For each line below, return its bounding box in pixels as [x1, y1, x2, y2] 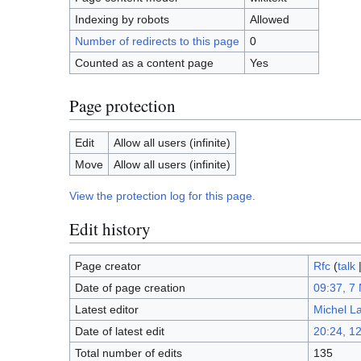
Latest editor [74, 303, 139, 317]
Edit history [69, 217, 151, 240]
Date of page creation [74, 281, 185, 295]
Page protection [69, 93, 176, 117]
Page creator [74, 259, 141, 273]
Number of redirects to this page [74, 35, 239, 48]
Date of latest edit [74, 325, 164, 338]
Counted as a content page [74, 56, 214, 70]
